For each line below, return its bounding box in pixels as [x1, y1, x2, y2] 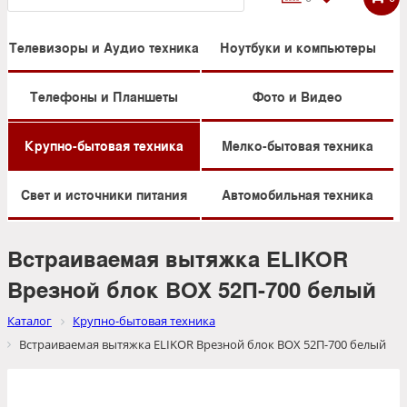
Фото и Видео [253, 87, 342, 106]
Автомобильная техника [222, 185, 373, 204]
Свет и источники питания [21, 185, 187, 204]
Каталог [7, 313, 52, 330]
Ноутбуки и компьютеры [219, 38, 376, 57]
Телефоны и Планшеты [30, 87, 178, 106]
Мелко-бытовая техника [222, 136, 373, 155]
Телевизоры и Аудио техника [9, 38, 199, 57]
